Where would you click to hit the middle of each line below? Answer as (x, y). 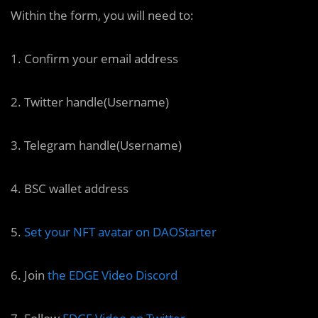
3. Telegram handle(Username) (96, 145)
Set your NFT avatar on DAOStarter (120, 232)
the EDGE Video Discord (113, 275)
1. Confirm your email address (94, 59)
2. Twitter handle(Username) (90, 102)
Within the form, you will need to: (102, 15)
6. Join (29, 275)
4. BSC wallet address (70, 188)
